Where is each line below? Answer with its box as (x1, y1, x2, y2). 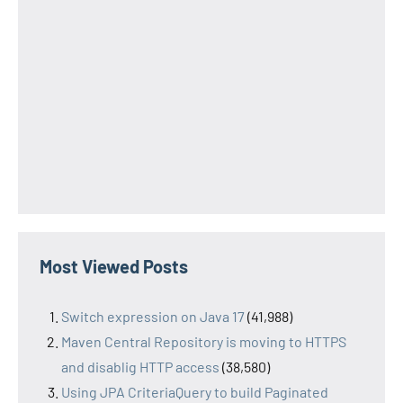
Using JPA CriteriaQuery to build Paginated (61, 383, 328, 401)
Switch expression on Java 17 (61, 308, 245, 326)
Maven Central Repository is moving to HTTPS (61, 333, 346, 351)
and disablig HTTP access (61, 358, 219, 376)
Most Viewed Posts (40, 255, 188, 278)
